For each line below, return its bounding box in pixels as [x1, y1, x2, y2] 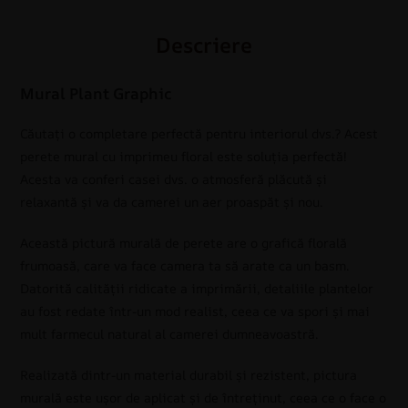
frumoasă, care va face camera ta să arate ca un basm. [20, 257, 351, 275]
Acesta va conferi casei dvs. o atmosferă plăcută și [20, 170, 328, 189]
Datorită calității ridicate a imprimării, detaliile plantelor [20, 280, 374, 298]
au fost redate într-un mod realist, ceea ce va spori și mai [20, 302, 371, 321]
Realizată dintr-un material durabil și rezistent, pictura [20, 366, 358, 384]
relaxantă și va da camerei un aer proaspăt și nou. [20, 193, 324, 211]
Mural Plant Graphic [20, 83, 172, 105]
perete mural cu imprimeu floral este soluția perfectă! [20, 148, 348, 166]
